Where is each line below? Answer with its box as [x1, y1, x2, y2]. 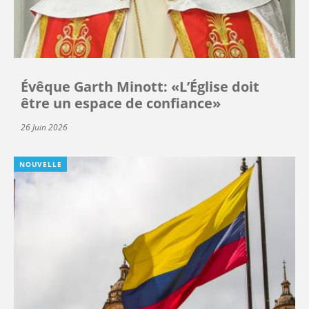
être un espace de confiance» [21, 94, 221, 113]
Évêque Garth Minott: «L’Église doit [21, 77, 259, 97]
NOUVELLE [19, 159, 62, 170]
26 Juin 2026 [21, 121, 68, 134]
